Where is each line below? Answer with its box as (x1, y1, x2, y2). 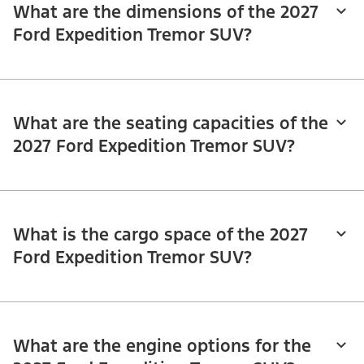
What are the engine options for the (13, 335, 311, 357)
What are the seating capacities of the (13, 112, 328, 135)
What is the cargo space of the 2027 (13, 223, 308, 246)
